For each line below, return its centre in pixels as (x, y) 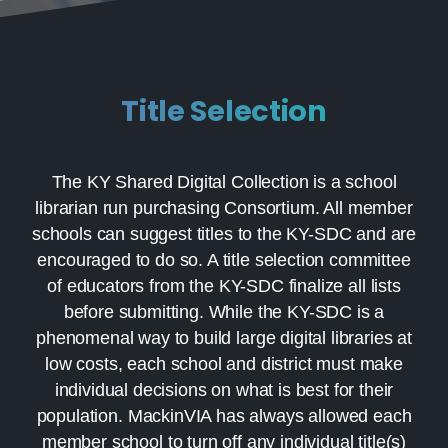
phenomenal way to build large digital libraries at (224, 337)
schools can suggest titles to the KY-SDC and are (224, 233)
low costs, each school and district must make (224, 363)
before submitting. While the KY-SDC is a (224, 311)
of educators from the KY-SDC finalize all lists (224, 285)
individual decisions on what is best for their (224, 389)
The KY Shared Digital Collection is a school (224, 181)
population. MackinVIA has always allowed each (224, 415)
